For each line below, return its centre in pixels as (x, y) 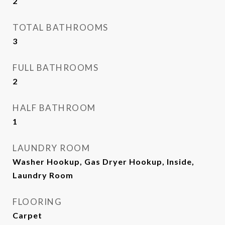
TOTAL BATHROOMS (61, 27)
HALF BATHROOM (54, 108)
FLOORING (37, 202)
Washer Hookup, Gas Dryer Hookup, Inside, (103, 161)
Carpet (27, 215)
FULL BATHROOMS (55, 68)
